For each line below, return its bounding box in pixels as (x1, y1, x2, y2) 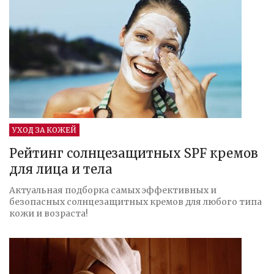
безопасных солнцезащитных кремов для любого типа (9, 196, 262, 207)
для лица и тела (9, 161, 113, 177)
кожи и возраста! (9, 207, 88, 219)
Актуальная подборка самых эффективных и (9, 184, 217, 196)
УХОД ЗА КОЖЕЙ (12, 125, 76, 135)
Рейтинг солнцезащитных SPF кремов (9, 145, 258, 161)
